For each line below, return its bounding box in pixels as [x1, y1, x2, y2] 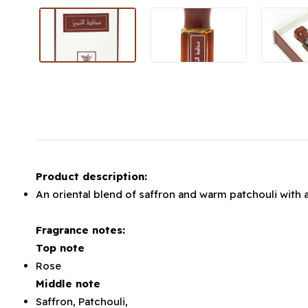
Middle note [36, 277, 100, 291]
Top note [36, 241, 85, 255]
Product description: [36, 170, 147, 184]
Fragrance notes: [36, 223, 125, 237]
